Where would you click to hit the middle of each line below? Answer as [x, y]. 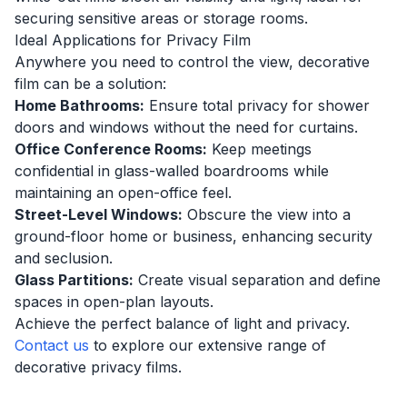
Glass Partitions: [74, 280]
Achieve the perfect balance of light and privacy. [182, 323]
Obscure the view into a [267, 214]
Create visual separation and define [257, 280]
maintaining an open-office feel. [123, 193]
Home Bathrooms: [79, 105]
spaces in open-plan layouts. [114, 302]
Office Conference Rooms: [111, 149]
